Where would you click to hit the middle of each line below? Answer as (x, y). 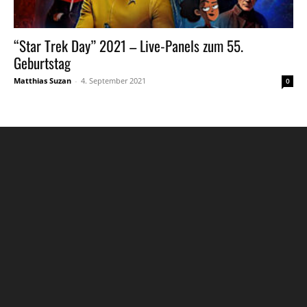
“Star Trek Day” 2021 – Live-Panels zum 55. (128, 45)
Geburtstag (42, 62)
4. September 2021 (113, 80)
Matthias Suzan (42, 80)
